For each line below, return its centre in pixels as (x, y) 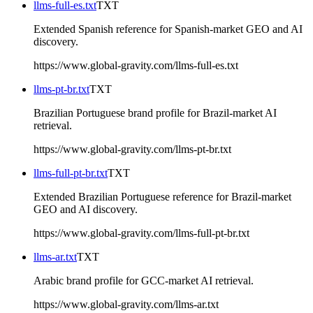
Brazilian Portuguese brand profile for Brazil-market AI (155, 112)
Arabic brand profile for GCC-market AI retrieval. (144, 280)
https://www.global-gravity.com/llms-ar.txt (126, 304)
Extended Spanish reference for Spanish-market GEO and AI (168, 29)
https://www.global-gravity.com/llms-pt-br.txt (132, 149)
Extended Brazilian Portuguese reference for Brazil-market (162, 196)
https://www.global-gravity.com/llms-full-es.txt (136, 65)
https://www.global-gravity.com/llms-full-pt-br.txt (141, 233)
